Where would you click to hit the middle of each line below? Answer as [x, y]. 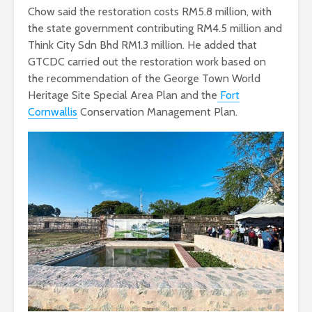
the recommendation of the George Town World [144, 78]
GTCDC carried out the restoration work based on [147, 61]
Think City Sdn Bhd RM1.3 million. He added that [142, 45]
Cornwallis [53, 111]
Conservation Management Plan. [157, 111]
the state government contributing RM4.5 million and [155, 28]
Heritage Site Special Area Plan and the [123, 95]
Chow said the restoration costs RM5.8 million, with [150, 11]
